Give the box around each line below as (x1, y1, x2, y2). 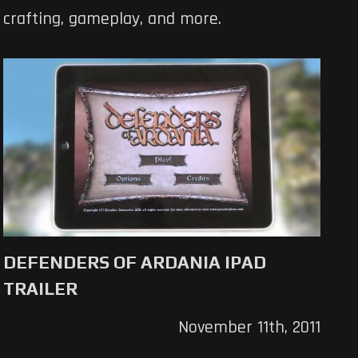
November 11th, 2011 (177, 316, 320, 340)
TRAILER (3, 278, 78, 300)
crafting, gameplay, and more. (3, 8, 222, 31)
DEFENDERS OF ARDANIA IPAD (3, 252, 267, 273)
